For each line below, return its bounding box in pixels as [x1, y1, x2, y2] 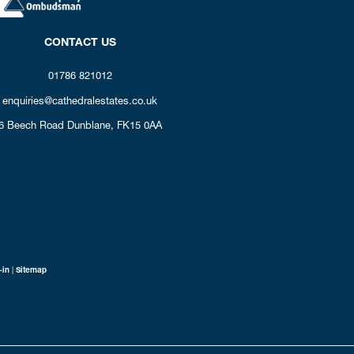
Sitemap [16, 265, 47, 274]
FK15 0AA [116, 119, 162, 132]
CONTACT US [43, 35, 116, 50]
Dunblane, [66, 119, 114, 132]
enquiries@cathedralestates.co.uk [2, 93, 157, 107]
